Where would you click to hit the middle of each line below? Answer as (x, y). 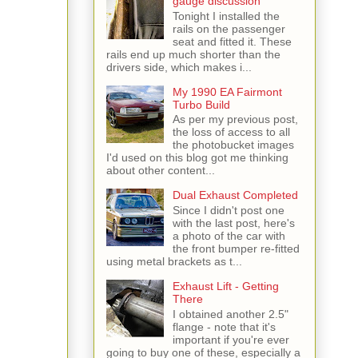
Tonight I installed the (226, 16)
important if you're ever (231, 340)
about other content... (161, 171)
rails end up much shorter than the (193, 54)
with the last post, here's (233, 223)
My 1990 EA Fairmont (227, 91)
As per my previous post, (235, 119)
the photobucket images (233, 145)
